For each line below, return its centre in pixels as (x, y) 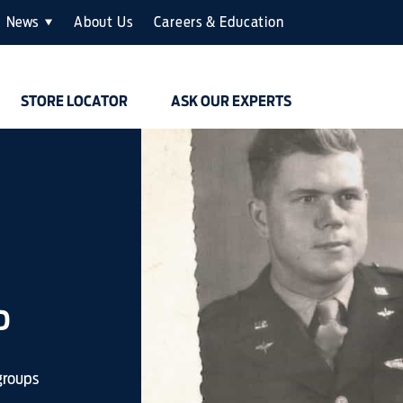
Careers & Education (219, 22)
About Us (103, 22)
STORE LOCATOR (74, 101)
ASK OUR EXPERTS (231, 101)
